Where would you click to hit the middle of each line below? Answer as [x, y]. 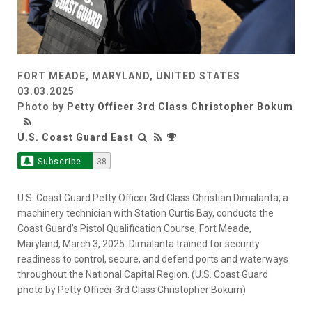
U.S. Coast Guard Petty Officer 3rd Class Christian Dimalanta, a [153, 198]
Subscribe [59, 162]
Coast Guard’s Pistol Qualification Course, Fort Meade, [134, 229]
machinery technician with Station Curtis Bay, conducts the [146, 213]
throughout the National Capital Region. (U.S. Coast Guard [143, 275]
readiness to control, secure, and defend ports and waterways [153, 259]
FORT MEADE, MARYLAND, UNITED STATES [129, 76]
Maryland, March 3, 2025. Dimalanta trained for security [139, 244]
